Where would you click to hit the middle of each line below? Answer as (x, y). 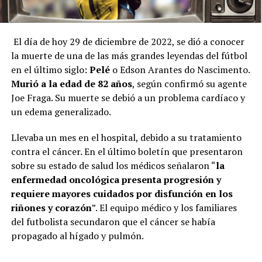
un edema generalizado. (61, 111)
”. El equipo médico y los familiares (164, 207)
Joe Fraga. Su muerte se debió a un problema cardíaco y (128, 97)
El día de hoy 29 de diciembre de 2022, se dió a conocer (129, 41)
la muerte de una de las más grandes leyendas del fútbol (129, 55)
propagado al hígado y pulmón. (78, 235)
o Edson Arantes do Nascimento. (180, 69)
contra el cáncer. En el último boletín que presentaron (127, 151)
